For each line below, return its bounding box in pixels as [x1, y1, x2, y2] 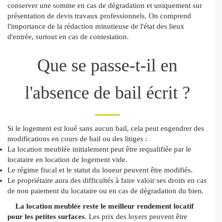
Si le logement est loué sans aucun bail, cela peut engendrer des [7, 124, 204, 133]
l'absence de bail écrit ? [24, 83, 190, 103]
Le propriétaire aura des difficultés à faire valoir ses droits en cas [7, 176, 207, 185]
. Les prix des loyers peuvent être [85, 213, 187, 221]
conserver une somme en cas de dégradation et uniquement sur [7, 1, 202, 10]
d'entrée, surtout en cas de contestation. [7, 33, 129, 41]
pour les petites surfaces [7, 213, 85, 221]
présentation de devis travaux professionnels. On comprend [7, 12, 191, 20]
